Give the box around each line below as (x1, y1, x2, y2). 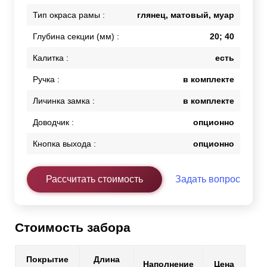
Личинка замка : (33, 96, 95, 106)
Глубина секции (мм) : (33, 32, 119, 42)
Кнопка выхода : (33, 139, 96, 149)
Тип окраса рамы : (33, 10, 105, 20)
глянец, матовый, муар (137, 10, 234, 20)
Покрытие (26, 254, 69, 265)
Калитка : (33, 53, 69, 63)
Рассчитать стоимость (46, 174, 143, 185)
